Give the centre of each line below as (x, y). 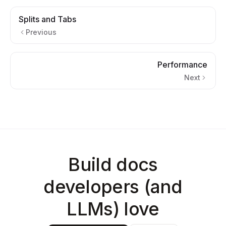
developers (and (113, 187)
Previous (41, 32)
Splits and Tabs (47, 19)
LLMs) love (113, 209)
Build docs (113, 164)
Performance (182, 65)
